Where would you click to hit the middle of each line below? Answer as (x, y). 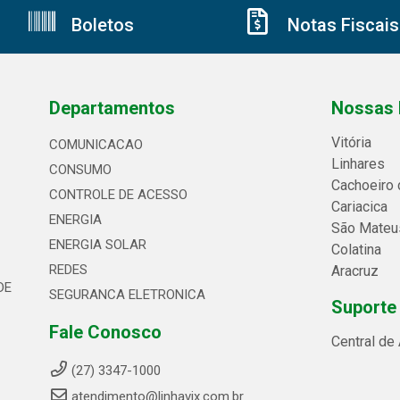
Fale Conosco (105, 333)
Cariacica (360, 207)
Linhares (358, 164)
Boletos (100, 25)
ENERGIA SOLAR (97, 245)
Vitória (352, 143)
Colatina (357, 250)
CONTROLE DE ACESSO (118, 195)
